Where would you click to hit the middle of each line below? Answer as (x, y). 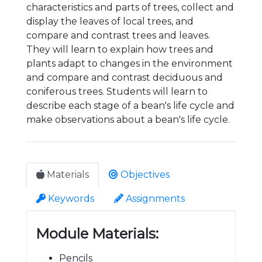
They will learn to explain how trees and (120, 49)
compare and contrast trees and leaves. (118, 35)
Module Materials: (97, 234)
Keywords (70, 199)
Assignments (154, 199)
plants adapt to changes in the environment (130, 63)
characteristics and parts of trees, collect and (130, 7)
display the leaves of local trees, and (110, 21)
